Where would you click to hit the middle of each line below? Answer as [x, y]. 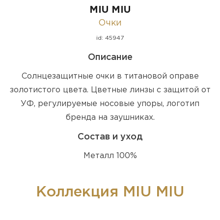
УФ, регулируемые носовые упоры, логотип [110, 104]
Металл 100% [110, 156]
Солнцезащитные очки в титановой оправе [110, 76]
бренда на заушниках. [110, 117]
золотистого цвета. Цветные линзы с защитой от [110, 90]
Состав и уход [110, 137]
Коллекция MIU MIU [110, 192]
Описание [110, 57]
